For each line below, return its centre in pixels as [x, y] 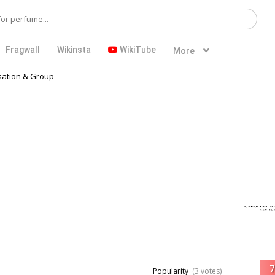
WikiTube [137, 50]
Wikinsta [74, 50]
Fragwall [23, 50]
